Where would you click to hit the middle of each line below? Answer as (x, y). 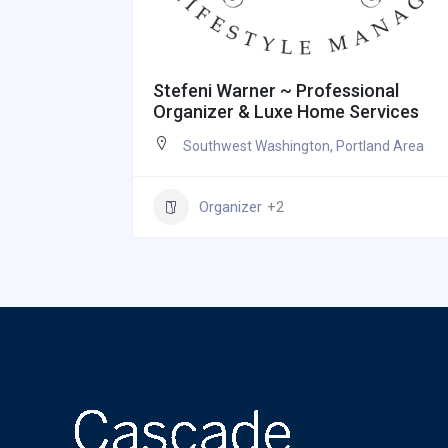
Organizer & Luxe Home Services (286, 112)
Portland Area (380, 146)
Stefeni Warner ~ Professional (276, 91)
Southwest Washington (256, 146)
